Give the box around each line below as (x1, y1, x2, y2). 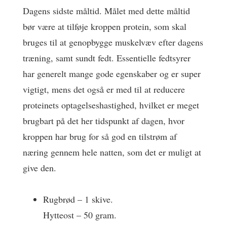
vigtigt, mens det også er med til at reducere (23, 83, 185, 95)
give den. (23, 161, 56, 174)
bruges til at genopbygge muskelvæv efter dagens (23, 35, 203, 48)
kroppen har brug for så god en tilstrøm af (23, 130, 177, 142)
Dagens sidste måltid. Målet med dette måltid (23, 4, 190, 17)
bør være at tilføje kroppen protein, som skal (23, 20, 186, 32)
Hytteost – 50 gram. (43, 209, 117, 221)
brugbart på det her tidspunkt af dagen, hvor (23, 114, 184, 127)
